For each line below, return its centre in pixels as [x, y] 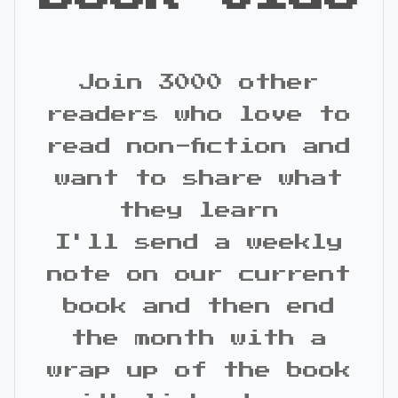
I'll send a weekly [199, 243]
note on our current [199, 275]
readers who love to [199, 115]
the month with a [199, 339]
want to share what [199, 179]
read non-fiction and [199, 147]
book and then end [199, 307]
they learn [199, 211]
